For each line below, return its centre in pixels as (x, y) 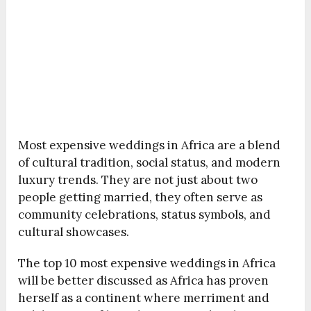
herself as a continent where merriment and (144, 298)
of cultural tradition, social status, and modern (150, 163)
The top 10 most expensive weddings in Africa (147, 263)
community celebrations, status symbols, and (145, 215)
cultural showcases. (74, 232)
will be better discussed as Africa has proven (144, 281)
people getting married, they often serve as (141, 197)
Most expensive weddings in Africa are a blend (150, 145)
